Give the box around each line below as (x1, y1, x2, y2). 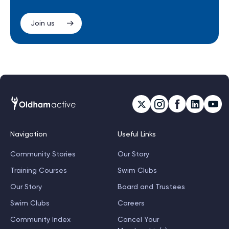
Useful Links (118, 130, 156, 139)
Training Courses (10, 166, 67, 175)
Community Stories (10, 150, 76, 158)
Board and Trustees (118, 182, 185, 191)
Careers (118, 199, 145, 208)
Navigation (10, 130, 47, 139)
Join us (31, 19, 55, 27)
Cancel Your (118, 215, 159, 224)
